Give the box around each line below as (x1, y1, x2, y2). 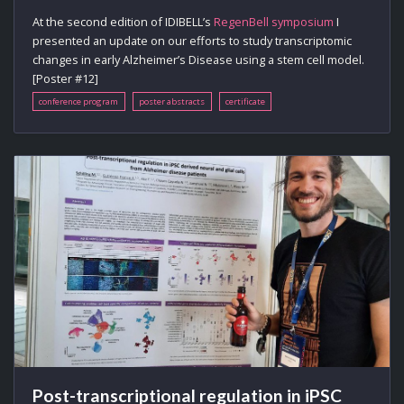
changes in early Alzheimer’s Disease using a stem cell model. (32, 50, 364, 68)
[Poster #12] (32, 69, 98, 87)
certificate (225, 96, 265, 108)
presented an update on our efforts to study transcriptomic (32, 32, 352, 49)
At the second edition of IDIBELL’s (32, 13, 214, 30)
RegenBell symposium (214, 13, 334, 30)
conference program (39, 96, 119, 108)
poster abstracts (139, 96, 206, 108)
